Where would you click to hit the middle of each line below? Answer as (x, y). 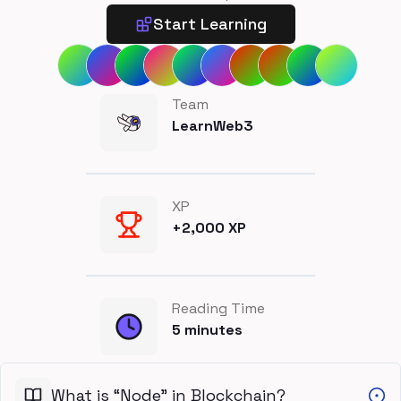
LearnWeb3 (213, 126)
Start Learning (209, 24)
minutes (212, 330)
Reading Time (218, 308)
